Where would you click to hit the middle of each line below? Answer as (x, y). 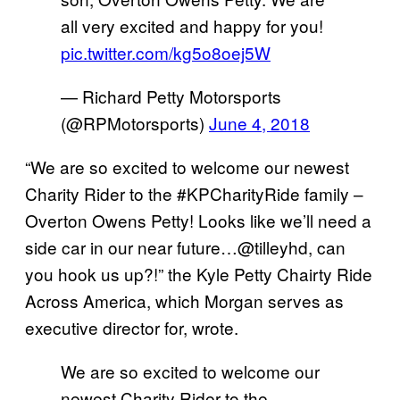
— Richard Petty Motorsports (171, 96)
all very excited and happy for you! (192, 25)
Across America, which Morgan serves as (184, 300)
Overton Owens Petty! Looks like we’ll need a (198, 220)
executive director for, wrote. (132, 327)
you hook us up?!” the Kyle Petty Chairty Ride (199, 273)
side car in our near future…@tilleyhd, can (185, 246)
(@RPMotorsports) (135, 122)
